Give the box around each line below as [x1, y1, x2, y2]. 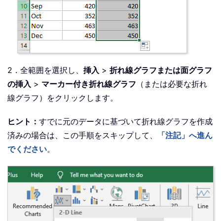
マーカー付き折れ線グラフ [41, 78, 136, 89]
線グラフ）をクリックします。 [7, 92, 118, 103]
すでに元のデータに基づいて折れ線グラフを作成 [39, 116, 213, 126]
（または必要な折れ [136, 78, 207, 89]
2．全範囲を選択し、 [7, 65, 83, 75]
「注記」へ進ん [157, 130, 213, 140]
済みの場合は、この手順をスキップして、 [7, 130, 157, 140]
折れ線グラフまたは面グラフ [110, 65, 212, 75]
